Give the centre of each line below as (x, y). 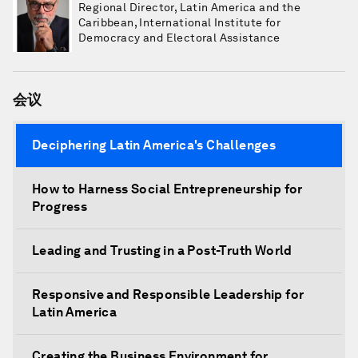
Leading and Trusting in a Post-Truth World (162, 251)
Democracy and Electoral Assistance (179, 38)
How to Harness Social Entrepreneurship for (167, 189)
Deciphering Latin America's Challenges (154, 145)
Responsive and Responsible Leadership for (168, 294)
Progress (60, 207)
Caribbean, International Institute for (180, 22)
